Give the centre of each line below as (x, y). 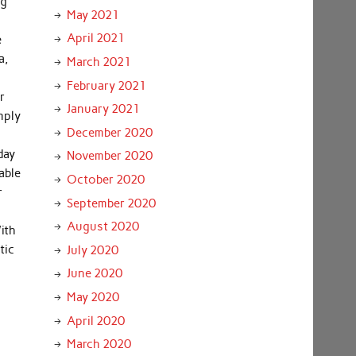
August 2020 (103, 227)
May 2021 (93, 15)
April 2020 (95, 321)
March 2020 (99, 344)
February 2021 (106, 85)
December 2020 (109, 132)
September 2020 (111, 203)
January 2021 (103, 109)
